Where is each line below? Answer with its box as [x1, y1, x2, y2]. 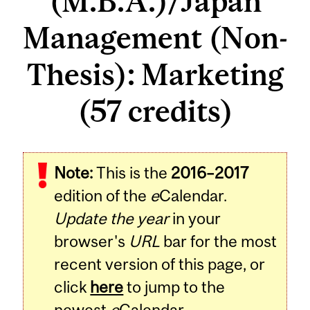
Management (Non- [22, 21, 288, 55]
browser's [54, 231, 129, 250]
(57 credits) [77, 94, 233, 129]
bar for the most [160, 231, 277, 250]
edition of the [54, 185, 151, 205]
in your [169, 208, 221, 228]
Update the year [54, 208, 170, 228]
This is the [93, 163, 172, 182]
